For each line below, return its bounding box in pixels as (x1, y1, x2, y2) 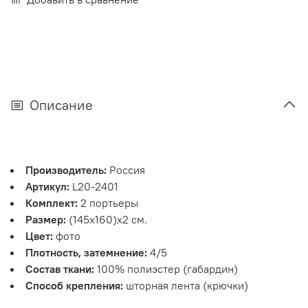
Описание (30, 96, 93, 113)
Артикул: (25, 179, 69, 193)
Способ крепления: (25, 278, 123, 292)
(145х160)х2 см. (66, 212, 147, 226)
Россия (107, 162, 145, 177)
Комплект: (25, 195, 78, 210)
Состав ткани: (25, 261, 94, 276)
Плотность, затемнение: (25, 245, 147, 259)
